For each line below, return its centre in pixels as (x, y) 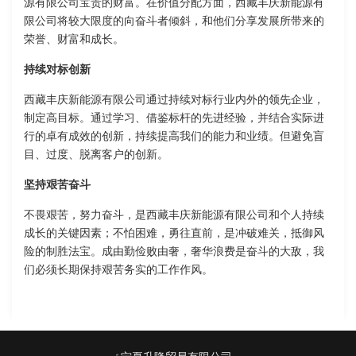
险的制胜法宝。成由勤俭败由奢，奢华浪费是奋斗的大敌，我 (174, 252)
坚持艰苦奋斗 (57, 185)
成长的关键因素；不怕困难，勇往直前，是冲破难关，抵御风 (174, 234)
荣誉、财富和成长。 (74, 40)
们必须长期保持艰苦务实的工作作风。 (118, 270)
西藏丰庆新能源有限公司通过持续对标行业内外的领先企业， (174, 100)
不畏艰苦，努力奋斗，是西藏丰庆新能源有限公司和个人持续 (174, 215)
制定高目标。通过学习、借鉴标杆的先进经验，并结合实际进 (174, 118)
